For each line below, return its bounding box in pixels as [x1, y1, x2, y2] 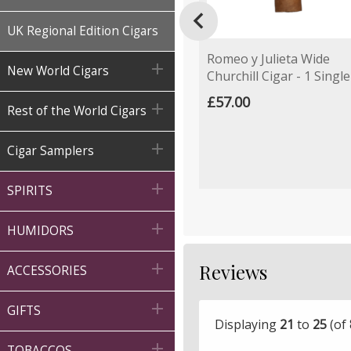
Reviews [199, 259, 267, 284]
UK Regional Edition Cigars [7, 23, 158, 39]
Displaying [215, 315, 280, 333]
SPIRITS [7, 183, 52, 199]
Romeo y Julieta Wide [207, 49, 330, 67]
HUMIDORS [7, 223, 74, 239]
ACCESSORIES [7, 262, 87, 279]
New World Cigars [7, 63, 109, 79]
